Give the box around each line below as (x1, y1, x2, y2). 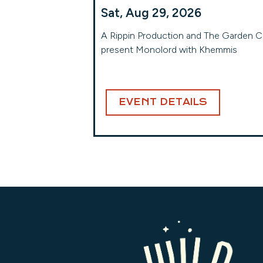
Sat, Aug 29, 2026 (101, 5, 201, 20)
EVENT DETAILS (119, 97, 207, 107)
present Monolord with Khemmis (101, 44, 237, 55)
